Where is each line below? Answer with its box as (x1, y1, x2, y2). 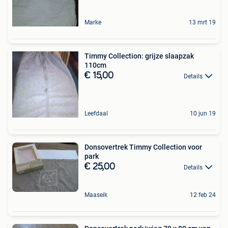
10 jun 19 (190, 109, 216, 117)
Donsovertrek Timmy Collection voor (84, 142, 202, 151)
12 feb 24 (190, 191, 216, 198)
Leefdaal (84, 109, 108, 117)
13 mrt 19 (189, 18, 216, 26)
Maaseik (84, 191, 107, 198)
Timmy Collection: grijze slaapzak (84, 51, 194, 60)
